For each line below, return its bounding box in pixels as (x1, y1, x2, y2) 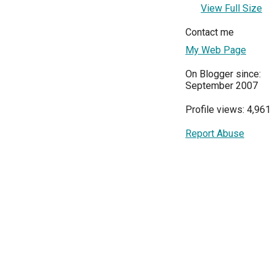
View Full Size (201, 2, 262, 15)
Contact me (185, 26, 234, 39)
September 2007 (185, 80, 258, 92)
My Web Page (185, 44, 246, 56)
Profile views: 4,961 (185, 104, 271, 116)
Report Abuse (185, 128, 244, 140)
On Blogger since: (185, 68, 261, 80)
